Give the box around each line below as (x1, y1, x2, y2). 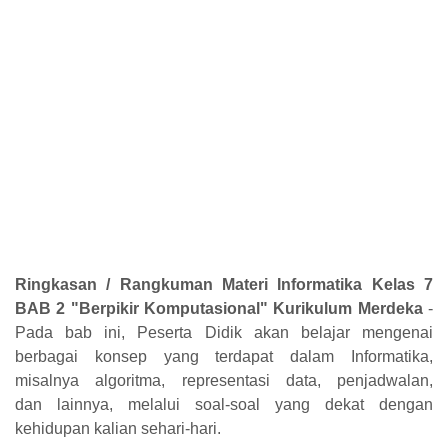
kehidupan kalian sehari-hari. (15, 419, 221, 437)
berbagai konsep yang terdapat (15, 347, 291, 365)
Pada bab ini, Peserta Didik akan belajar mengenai (15, 323, 433, 341)
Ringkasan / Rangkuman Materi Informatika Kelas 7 (15, 275, 433, 293)
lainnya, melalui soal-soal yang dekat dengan (57, 395, 433, 413)
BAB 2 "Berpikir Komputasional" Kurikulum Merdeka (15, 299, 423, 317)
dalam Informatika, (290, 347, 434, 365)
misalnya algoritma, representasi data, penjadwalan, (15, 371, 433, 389)
